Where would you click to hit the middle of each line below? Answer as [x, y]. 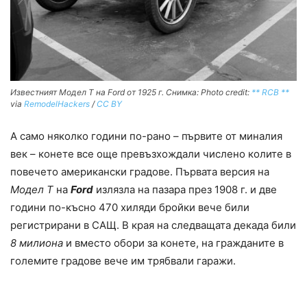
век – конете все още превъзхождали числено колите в [151, 154]
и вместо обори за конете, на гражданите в [173, 243]
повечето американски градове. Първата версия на [140, 172]
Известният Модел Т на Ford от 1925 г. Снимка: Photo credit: [131, 93]
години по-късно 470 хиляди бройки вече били [130, 208]
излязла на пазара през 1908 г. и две [185, 190]
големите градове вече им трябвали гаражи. [123, 261]
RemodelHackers [57, 104]
